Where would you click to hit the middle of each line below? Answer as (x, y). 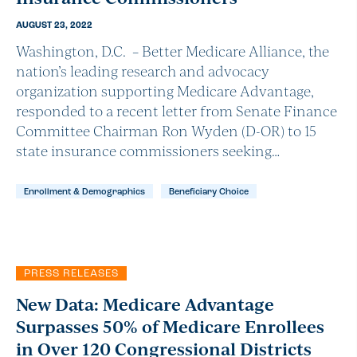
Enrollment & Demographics (84, 193)
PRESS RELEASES (71, 274)
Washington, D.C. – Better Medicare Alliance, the (173, 51)
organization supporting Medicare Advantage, (165, 91)
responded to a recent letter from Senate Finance (177, 111)
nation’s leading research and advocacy (143, 71)
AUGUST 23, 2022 (54, 26)
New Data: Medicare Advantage (145, 304)
